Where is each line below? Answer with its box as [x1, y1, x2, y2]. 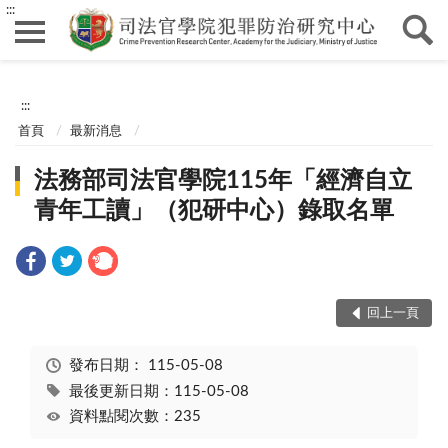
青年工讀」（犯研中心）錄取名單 [34, 199, 395, 224]
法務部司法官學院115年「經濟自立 [34, 169, 413, 194]
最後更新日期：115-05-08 [68, 383, 249, 399]
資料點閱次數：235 [68, 409, 201, 425]
